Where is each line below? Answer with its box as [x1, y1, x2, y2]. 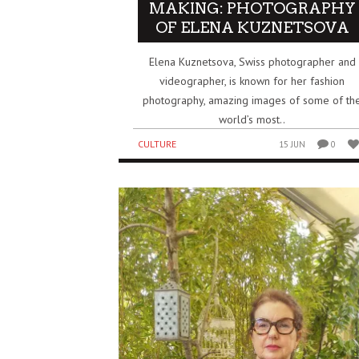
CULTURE [138, 137, 176, 150]
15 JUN [279, 138, 306, 150]
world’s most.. [219, 111, 286, 127]
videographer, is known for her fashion [159, 73, 345, 88]
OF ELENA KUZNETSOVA [155, 18, 349, 37]
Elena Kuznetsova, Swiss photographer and [148, 54, 356, 69]
